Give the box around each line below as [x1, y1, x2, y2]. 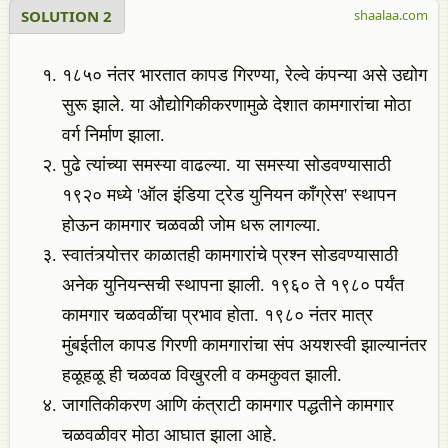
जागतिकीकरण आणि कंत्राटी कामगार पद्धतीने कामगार [62, 395, 394, 415]
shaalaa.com [354, 6, 428, 24]
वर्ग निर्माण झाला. [62, 125, 165, 145]
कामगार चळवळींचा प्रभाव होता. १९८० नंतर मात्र [62, 305, 373, 325]
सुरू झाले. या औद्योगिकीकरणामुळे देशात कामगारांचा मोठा [62, 95, 411, 115]
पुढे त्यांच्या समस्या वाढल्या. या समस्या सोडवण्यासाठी [62, 155, 391, 175]
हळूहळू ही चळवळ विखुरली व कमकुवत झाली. [62, 365, 342, 385]
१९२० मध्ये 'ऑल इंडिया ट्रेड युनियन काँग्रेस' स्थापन [62, 185, 396, 205]
